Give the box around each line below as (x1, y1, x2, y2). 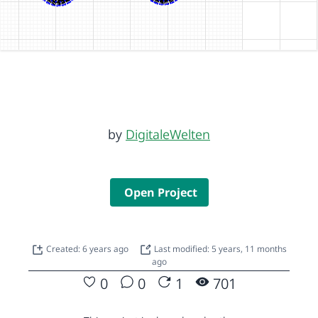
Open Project (124, 184, 197, 200)
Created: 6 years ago (46, 242, 131, 255)
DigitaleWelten (126, 125, 210, 143)
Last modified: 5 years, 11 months (152, 242, 287, 255)
